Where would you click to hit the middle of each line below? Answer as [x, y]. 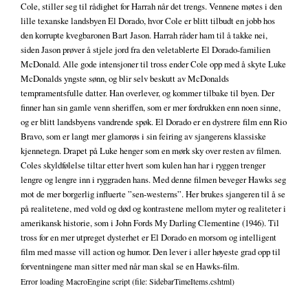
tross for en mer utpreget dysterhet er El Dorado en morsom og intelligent [148, 238]
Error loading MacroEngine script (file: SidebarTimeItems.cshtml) [128, 282]
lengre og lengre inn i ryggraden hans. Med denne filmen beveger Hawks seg [153, 180]
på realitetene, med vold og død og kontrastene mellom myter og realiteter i [153, 209]
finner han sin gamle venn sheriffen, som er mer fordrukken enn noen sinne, [151, 108]
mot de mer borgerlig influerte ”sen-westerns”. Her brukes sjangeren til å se [153, 194]
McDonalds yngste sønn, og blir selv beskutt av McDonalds [125, 79]
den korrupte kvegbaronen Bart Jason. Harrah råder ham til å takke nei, [144, 35]
